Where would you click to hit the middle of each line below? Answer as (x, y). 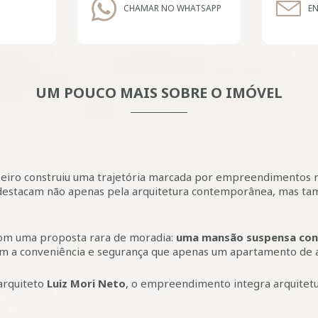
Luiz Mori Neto (86, 283)
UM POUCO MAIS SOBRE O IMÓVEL (159, 93)
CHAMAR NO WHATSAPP (172, 8)
